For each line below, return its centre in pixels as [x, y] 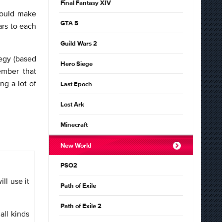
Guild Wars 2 [79, 44]
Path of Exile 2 [81, 206]
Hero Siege [77, 64]
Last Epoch [76, 84]
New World [76, 146]
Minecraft [74, 125]
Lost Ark [72, 105]
